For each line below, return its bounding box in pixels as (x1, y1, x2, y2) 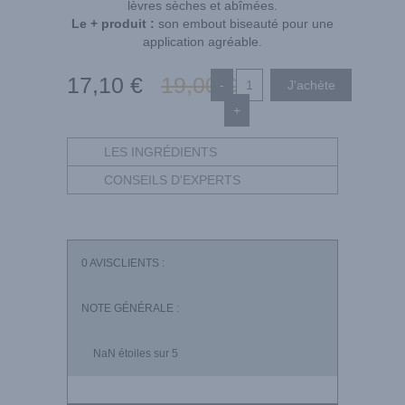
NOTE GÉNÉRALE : (81, 301, 179, 315)
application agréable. (143, 33, 262, 49)
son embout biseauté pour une (155, 15, 334, 31)
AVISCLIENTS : (88, 256, 165, 269)
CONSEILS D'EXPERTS (104, 172, 240, 187)
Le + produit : (71, 15, 155, 31)
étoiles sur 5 (116, 346, 178, 360)
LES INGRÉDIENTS (104, 144, 217, 159)
